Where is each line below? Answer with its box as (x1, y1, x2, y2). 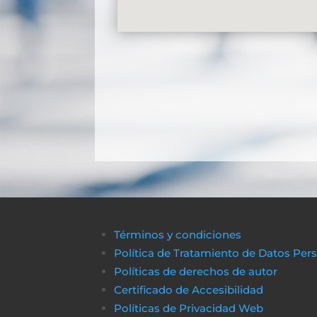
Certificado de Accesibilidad (114, 282, 264, 296)
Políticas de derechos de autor (114, 264, 278, 278)
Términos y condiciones (114, 227, 242, 241)
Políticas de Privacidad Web (114, 301, 264, 315)
